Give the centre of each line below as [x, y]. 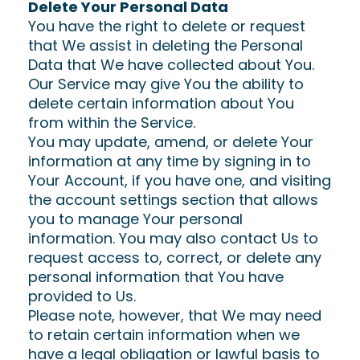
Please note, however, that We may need [175, 315]
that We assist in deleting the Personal [166, 45]
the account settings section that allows [173, 200]
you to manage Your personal [135, 219]
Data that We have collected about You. [171, 65]
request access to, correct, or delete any [175, 258]
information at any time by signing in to [170, 161]
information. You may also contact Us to [173, 238]
